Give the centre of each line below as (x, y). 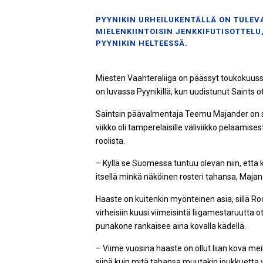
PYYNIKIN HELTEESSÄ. (142, 43)
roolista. (110, 141)
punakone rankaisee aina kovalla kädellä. (171, 226)
